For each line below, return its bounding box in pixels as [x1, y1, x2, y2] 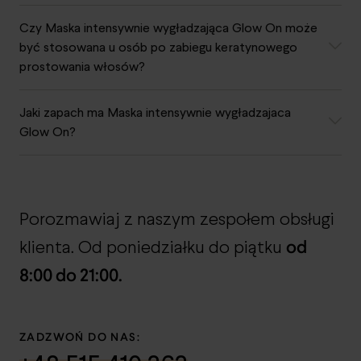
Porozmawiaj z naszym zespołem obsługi [19, 211, 334, 229]
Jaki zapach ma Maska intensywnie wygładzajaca [19, 103, 291, 121]
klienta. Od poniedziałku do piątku [19, 239, 286, 257]
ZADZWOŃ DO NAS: [19, 329, 140, 344]
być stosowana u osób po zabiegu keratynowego [19, 38, 297, 56]
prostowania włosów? [19, 57, 145, 75]
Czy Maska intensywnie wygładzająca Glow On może [19, 19, 317, 36]
